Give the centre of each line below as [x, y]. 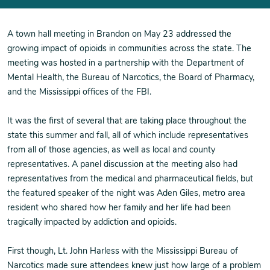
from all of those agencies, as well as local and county [111, 150]
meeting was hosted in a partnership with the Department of [126, 64]
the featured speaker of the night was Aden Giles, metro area [126, 194]
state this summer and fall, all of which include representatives [128, 136]
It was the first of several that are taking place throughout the [127, 121]
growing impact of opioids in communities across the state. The [129, 49]
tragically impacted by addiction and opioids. [92, 223]
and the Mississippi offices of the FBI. [79, 93]
